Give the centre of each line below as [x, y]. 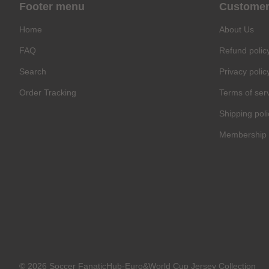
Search [33, 72]
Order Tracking [48, 93]
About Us [236, 30]
